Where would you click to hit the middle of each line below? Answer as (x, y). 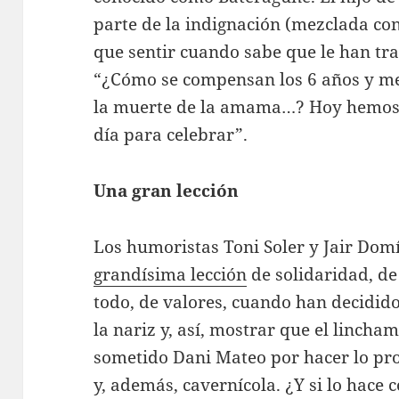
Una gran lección (167, 190)
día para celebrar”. (171, 134)
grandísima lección (171, 274)
